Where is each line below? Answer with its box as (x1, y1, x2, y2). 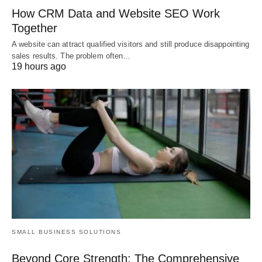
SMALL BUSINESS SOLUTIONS (12, 228, 121, 235)
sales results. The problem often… (12, 51, 131, 61)
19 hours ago (12, 61, 66, 72)
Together (12, 22, 57, 35)
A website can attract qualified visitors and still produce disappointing (12, 40, 250, 49)
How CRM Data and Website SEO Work (12, 7, 220, 20)
